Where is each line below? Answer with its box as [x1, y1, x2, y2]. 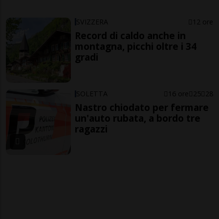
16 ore [168, 89, 189, 99]
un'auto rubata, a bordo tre [75, 111, 201, 125]
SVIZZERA [76, 17, 109, 26]
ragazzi [75, 122, 108, 136]
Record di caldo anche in [75, 28, 186, 42]
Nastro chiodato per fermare [75, 101, 209, 114]
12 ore [192, 17, 213, 26]
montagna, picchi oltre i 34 [75, 39, 197, 53]
